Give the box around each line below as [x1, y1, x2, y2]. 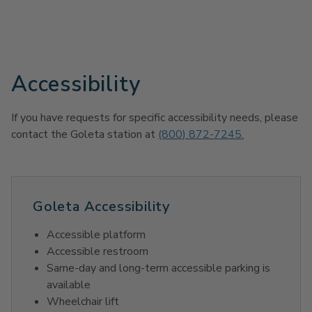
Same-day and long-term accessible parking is [47, 260, 270, 276]
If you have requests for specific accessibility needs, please [11, 110, 298, 126]
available [47, 277, 91, 293]
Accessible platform [47, 227, 146, 243]
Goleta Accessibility [33, 197, 170, 217]
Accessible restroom [47, 244, 148, 260]
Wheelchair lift [47, 294, 119, 310]
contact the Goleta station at [11, 127, 158, 143]
